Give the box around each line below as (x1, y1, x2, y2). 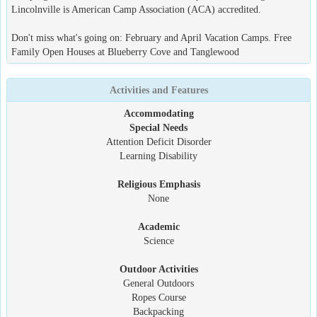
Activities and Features (109, 84, 208, 96)
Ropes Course (131, 292, 186, 303)
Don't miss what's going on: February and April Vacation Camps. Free (11, 32, 292, 43)
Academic (137, 221, 180, 232)
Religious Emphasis (117, 178, 200, 190)
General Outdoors (123, 277, 194, 289)
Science (143, 235, 174, 246)
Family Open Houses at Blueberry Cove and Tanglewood (11, 46, 239, 57)
